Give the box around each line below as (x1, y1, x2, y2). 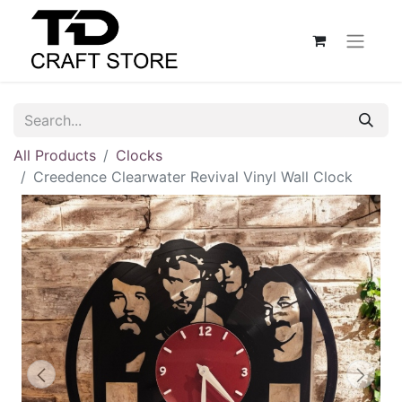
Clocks (116, 146, 162, 164)
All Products (13, 146, 96, 164)
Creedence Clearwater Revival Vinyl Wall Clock (33, 168, 353, 186)
